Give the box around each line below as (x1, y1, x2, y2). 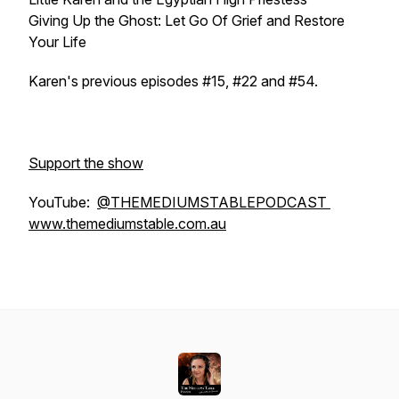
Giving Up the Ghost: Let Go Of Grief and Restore (28, 12, 345, 29)
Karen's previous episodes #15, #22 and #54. (28, 72, 318, 90)
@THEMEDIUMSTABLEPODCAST (97, 193, 330, 211)
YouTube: (28, 193, 97, 211)
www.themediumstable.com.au (28, 215, 226, 232)
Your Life (28, 33, 86, 51)
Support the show (28, 154, 143, 172)
